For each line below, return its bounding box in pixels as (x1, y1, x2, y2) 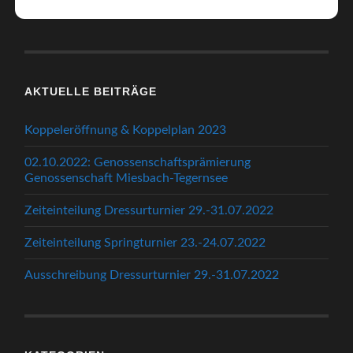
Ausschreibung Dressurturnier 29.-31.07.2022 (24, 268, 280, 281)
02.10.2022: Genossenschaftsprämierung (24, 155, 251, 169)
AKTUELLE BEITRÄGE (24, 84, 158, 98)
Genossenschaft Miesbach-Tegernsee (24, 171, 229, 184)
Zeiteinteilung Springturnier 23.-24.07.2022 (24, 236, 266, 249)
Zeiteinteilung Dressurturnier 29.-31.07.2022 (24, 203, 274, 217)
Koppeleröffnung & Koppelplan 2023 (24, 123, 227, 136)
